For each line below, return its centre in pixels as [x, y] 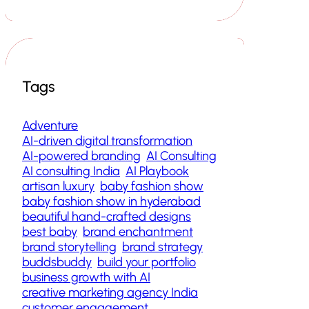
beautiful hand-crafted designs [107, 217]
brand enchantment [138, 232]
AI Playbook [157, 171]
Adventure [50, 126]
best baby [50, 232]
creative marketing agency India [110, 293]
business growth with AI [86, 278]
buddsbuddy [57, 262]
